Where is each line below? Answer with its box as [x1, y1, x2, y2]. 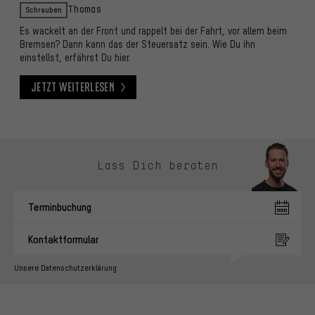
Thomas [67, 5, 101, 15]
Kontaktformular [28, 232, 98, 247]
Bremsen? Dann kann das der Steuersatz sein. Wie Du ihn [20, 38, 255, 51]
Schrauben [25, 5, 62, 15]
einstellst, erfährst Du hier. [20, 51, 131, 64]
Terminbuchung [28, 200, 91, 214]
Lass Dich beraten [97, 157, 218, 172]
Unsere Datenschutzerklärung [14, 263, 117, 274]
